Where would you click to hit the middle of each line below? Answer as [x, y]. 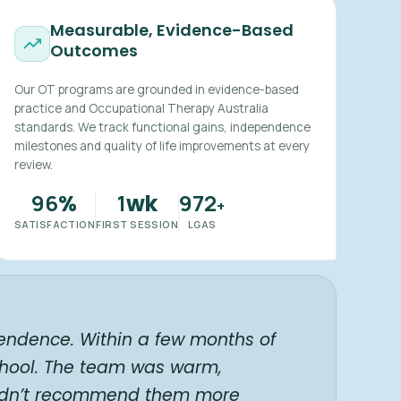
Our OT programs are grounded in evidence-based [156, 90]
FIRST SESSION [137, 224]
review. [33, 165]
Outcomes [94, 51]
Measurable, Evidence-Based [171, 30]
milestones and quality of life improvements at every [162, 146]
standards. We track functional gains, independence [162, 127]
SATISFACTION [55, 224]
